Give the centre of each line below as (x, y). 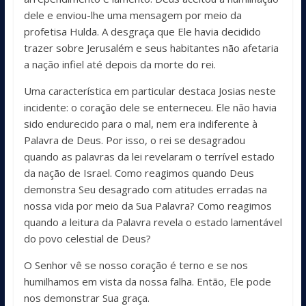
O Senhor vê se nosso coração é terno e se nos (136, 265)
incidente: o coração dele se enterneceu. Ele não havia (150, 107)
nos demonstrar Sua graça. (86, 297)
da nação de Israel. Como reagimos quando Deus (139, 172)
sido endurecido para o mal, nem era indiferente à (140, 123)
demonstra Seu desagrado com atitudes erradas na (145, 189)
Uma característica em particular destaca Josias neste (150, 91)
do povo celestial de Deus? (87, 238)
